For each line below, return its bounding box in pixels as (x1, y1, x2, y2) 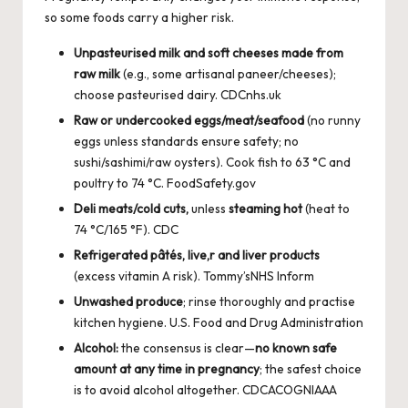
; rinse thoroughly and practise (183, 293, 355, 311)
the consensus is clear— (118, 340, 255, 357)
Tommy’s (203, 268, 250, 285)
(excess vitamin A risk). (74, 268, 203, 285)
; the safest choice (260, 361, 362, 378)
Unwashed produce (74, 293, 183, 311)
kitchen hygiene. (74, 314, 169, 331)
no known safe (255, 340, 337, 357)
